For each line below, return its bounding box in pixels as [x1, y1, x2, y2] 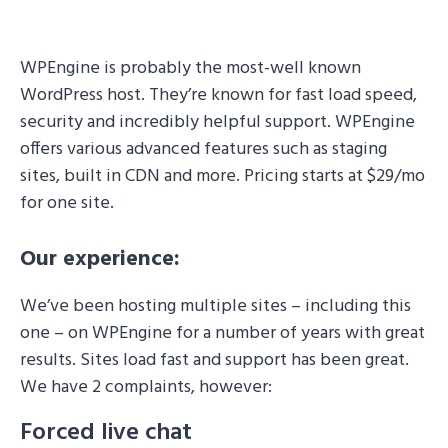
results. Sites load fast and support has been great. [20, 346, 409, 375]
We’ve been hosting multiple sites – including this [20, 292, 411, 321]
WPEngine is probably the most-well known [20, 54, 361, 83]
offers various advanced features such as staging [20, 135, 387, 164]
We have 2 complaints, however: [20, 373, 272, 402]
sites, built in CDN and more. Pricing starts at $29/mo [20, 162, 425, 191]
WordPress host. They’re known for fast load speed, [20, 81, 417, 110]
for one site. [20, 189, 114, 218]
